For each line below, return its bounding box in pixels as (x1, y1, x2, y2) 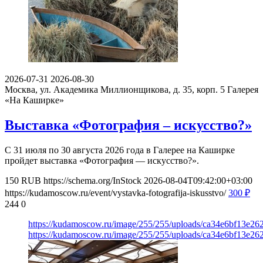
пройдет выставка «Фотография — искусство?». (5, 155, 199, 166)
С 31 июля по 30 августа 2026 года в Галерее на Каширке (5, 144, 235, 155)
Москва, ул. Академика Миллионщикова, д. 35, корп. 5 (5, 84, 225, 95)
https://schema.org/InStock (43, 175, 141, 186)
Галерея (227, 84, 258, 95)
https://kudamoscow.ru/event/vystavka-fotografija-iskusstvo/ (5, 187, 226, 198)
